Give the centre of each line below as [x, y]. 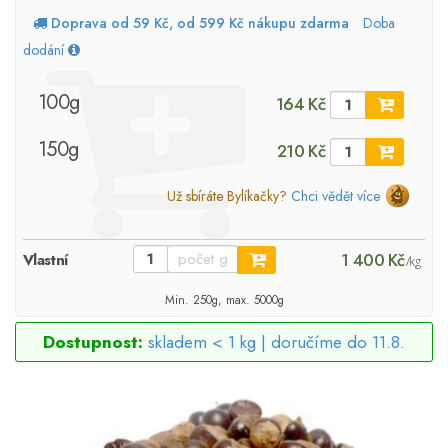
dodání [45, 50]
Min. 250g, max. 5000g [224, 299]
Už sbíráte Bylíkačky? [229, 196]
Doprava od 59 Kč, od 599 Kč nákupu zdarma [200, 23]
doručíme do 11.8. [338, 341]
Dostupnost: [93, 341]
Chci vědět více [335, 196]
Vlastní [45, 260]
